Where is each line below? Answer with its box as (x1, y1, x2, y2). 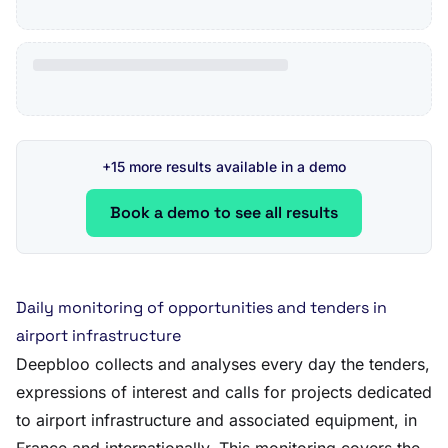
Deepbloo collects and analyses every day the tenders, (16, 354, 430, 374)
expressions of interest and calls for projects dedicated (16, 382, 432, 402)
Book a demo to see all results (110, 202, 338, 223)
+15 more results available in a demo (102, 158, 346, 175)
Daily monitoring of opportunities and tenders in (16, 297, 387, 318)
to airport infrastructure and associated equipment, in (16, 410, 417, 430)
